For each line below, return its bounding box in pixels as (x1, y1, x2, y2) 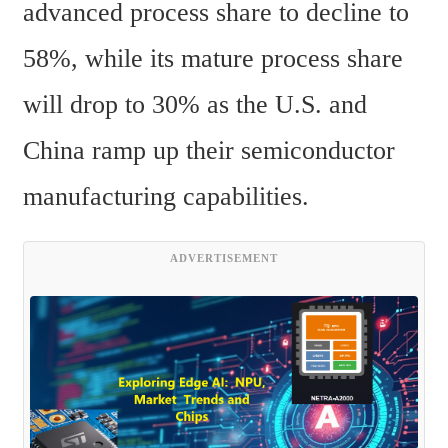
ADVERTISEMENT (170, 252, 278, 265)
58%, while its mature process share (23, 43, 403, 73)
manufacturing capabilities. (23, 181, 309, 211)
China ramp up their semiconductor (23, 135, 395, 165)
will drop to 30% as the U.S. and (23, 89, 367, 119)
